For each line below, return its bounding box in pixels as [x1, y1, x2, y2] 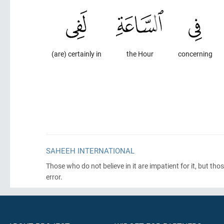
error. [46, 172, 62, 181]
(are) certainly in [51, 49, 102, 58]
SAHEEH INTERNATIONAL [46, 145, 134, 155]
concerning [178, 49, 213, 58]
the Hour [126, 49, 153, 58]
